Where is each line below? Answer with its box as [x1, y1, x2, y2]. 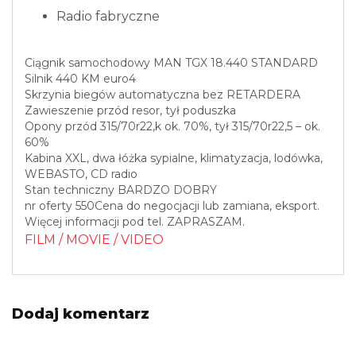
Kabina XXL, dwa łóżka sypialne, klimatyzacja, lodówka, [25, 150, 323, 165]
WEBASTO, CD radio [25, 166, 137, 181]
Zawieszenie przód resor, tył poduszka [25, 103, 236, 118]
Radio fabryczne [56, 8, 160, 24]
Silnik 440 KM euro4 [25, 71, 136, 86]
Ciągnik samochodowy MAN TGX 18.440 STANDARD [25, 55, 318, 70]
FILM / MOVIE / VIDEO [25, 231, 164, 247]
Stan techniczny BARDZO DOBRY [25, 182, 217, 197]
